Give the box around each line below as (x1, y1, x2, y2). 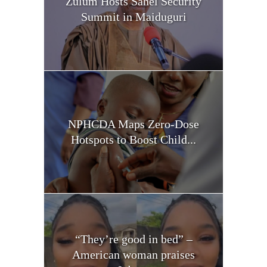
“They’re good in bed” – (74, 232, 193, 246)
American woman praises (72, 248, 195, 262)
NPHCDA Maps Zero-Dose (68, 117, 199, 131)
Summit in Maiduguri (80, 10, 187, 23)
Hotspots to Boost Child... (71, 133, 196, 147)
